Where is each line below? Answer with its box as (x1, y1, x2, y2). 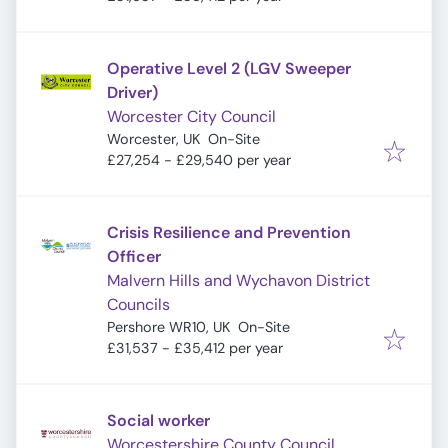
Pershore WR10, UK (107, 318, 230, 336)
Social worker (107, 410, 210, 431)
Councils (107, 294, 170, 315)
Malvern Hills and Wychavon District (107, 270, 370, 291)
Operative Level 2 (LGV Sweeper (107, 58, 351, 79)
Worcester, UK (107, 130, 200, 148)
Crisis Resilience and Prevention (107, 222, 351, 243)
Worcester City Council (107, 106, 276, 127)
